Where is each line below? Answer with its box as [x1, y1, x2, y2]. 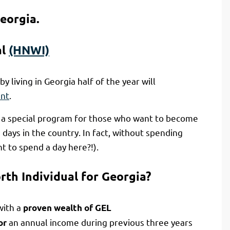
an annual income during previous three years [7, 217, 193, 228]
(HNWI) [9, 42, 49, 57]
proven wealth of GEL [23, 202, 111, 214]
